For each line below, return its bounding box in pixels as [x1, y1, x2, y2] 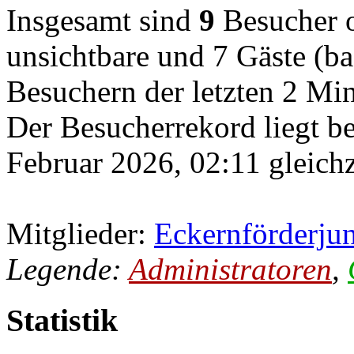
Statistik [6, 303, 118, 339]
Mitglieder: [6, 217, 154, 251]
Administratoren [129, 252, 332, 287]
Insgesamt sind [6, 3, 199, 38]
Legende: [6, 252, 129, 287]
